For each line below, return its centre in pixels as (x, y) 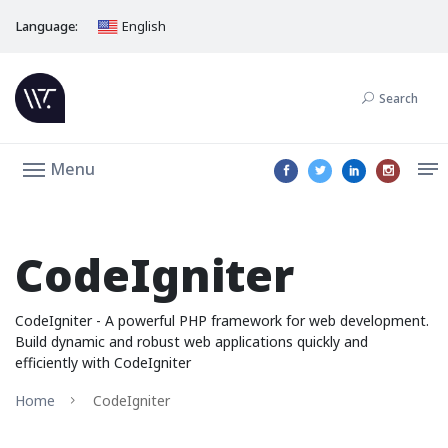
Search (398, 98)
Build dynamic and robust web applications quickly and (191, 341)
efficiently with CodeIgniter (103, 362)
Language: (46, 26)
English (143, 26)
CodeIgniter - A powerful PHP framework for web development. (222, 320)
